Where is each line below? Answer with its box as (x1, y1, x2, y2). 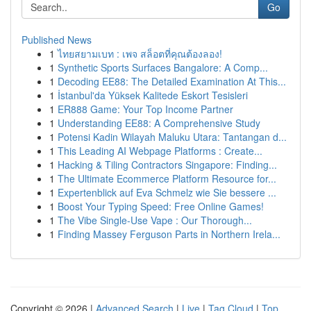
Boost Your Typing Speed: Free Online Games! (58, 199, 264, 213)
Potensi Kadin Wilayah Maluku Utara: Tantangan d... (58, 130, 287, 144)
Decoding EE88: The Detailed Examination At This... (58, 74, 286, 88)
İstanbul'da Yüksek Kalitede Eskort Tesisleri (58, 88, 248, 102)
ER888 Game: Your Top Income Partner (58, 102, 233, 116)
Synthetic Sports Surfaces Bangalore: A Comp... (58, 60, 268, 74)
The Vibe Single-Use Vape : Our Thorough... (58, 213, 252, 227)
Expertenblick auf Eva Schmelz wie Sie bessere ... (58, 185, 276, 199)
